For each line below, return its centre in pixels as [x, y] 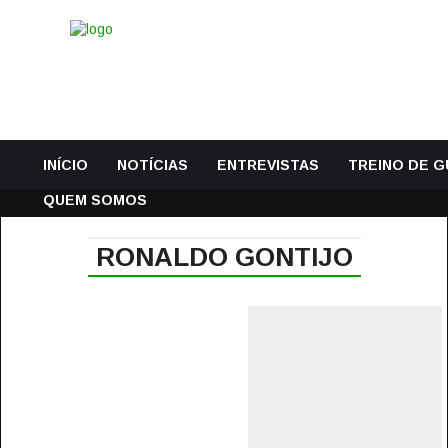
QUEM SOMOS [95, 200]
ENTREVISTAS [268, 165]
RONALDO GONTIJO [225, 257]
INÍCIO [65, 165]
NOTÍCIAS [152, 165]
